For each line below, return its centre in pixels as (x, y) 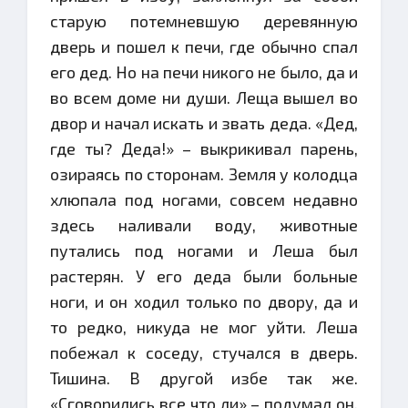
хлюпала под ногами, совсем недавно (204, 199)
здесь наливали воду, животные (204, 225)
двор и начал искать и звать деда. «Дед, (204, 123)
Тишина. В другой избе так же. (204, 378)
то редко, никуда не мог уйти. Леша (204, 327)
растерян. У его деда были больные (204, 276)
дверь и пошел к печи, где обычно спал (204, 46)
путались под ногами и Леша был (204, 250)
